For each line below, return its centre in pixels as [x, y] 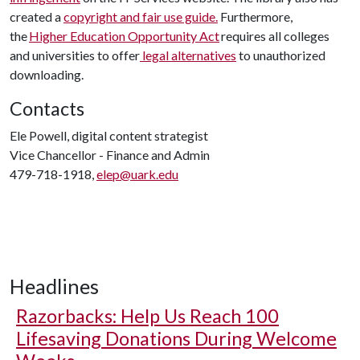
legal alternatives [188, 55]
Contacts [47, 108]
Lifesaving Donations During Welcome [176, 338]
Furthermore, [255, 16]
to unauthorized [281, 55]
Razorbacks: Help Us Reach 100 [147, 316]
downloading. [49, 74]
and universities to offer [75, 55]
